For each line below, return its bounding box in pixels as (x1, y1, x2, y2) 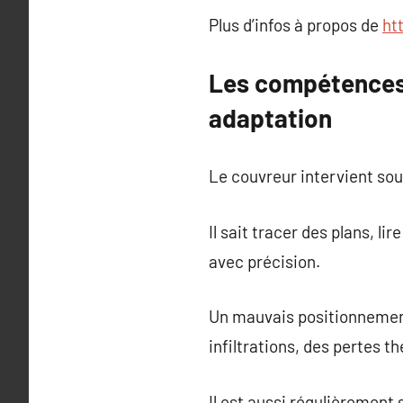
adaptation (209, 102, 332, 133)
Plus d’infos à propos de (209, 14, 382, 35)
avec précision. (209, 250, 320, 272)
